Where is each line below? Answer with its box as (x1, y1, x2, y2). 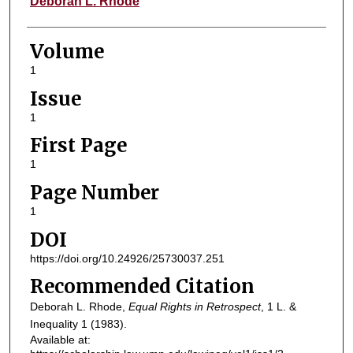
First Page (29, 133, 127, 158)
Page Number (29, 180, 159, 205)
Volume (29, 39, 104, 64)
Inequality (29, 318, 78, 331)
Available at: (29, 333, 91, 347)
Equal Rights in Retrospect (128, 300, 261, 314)
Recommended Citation (29, 274, 255, 299)
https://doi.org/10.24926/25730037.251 (29, 251, 225, 265)
